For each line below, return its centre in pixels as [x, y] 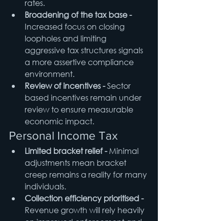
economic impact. [59, 121]
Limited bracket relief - [67, 151]
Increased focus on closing [76, 27]
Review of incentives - [66, 86]
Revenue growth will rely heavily [86, 210]
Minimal [125, 151]
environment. [50, 74]
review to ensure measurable [80, 110]
